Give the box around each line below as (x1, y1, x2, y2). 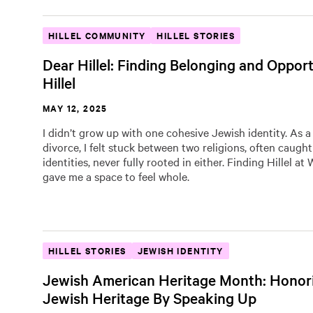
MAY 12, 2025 (43, 101, 108, 115)
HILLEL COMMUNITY (48, 29, 146, 42)
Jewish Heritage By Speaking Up (43, 288, 256, 307)
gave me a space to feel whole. (43, 168, 189, 184)
